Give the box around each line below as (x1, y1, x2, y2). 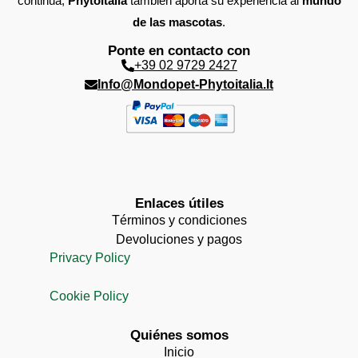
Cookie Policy (49, 288, 129, 303)
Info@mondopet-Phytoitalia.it (97, 78, 273, 92)
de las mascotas (133, 14, 222, 29)
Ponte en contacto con (108, 43, 250, 59)
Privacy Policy (49, 250, 130, 265)
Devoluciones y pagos (116, 232, 242, 246)
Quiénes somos (129, 327, 229, 343)
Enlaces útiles (134, 195, 224, 211)
